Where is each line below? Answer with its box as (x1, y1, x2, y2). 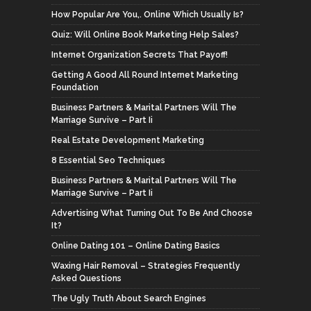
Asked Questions (51, 273, 121, 283)
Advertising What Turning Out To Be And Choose (51, 208, 253, 218)
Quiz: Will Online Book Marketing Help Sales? (51, 29, 239, 40)
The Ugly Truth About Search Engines (51, 293, 206, 303)
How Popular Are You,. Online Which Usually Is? (51, 9, 244, 19)
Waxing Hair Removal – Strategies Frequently (51, 260, 240, 271)
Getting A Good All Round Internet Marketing (51, 69, 238, 80)
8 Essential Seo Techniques (51, 155, 165, 165)
